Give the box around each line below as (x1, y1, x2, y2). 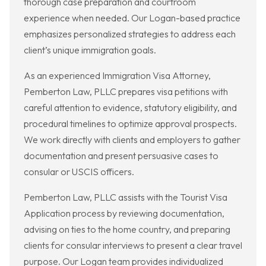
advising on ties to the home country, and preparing (24, 223, 230, 236)
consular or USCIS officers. (24, 166, 134, 178)
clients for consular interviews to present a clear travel (24, 239, 242, 252)
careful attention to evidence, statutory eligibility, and (24, 102, 237, 114)
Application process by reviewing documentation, (24, 207, 224, 220)
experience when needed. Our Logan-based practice (24, 12, 240, 24)
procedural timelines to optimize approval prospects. (24, 118, 237, 130)
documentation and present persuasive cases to (24, 150, 218, 162)
